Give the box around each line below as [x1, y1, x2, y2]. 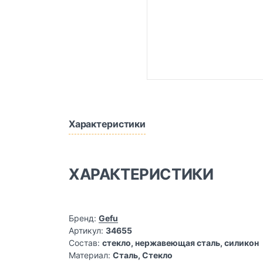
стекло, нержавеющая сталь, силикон [102, 238, 259, 248]
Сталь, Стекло [113, 250, 173, 260]
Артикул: [69, 225, 103, 235]
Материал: [69, 250, 110, 260]
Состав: [69, 238, 100, 248]
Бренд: [69, 213, 96, 223]
